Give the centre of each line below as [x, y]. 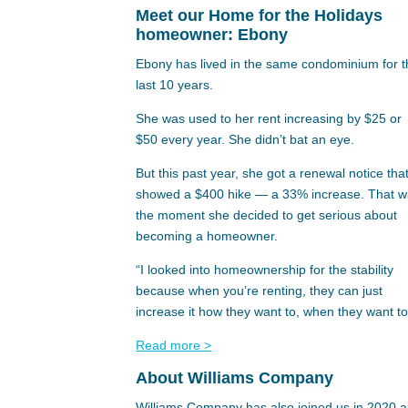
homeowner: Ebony [212, 35]
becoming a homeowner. [207, 236]
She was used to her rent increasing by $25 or [269, 119]
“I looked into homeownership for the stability [265, 270]
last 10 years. [175, 85]
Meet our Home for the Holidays [260, 16]
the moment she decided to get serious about [267, 215]
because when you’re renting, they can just [260, 291]
